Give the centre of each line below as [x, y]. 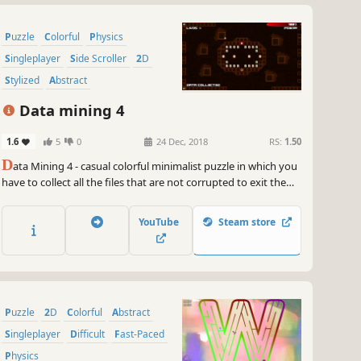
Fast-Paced [142, 334]
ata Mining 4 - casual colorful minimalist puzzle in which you [155, 166]
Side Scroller [101, 58]
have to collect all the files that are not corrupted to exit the [144, 183]
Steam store [247, 222]
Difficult [91, 334]
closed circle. [31, 199]
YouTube [161, 222]
